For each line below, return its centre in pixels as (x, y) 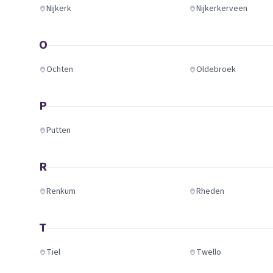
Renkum (61, 191)
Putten (58, 130)
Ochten (60, 69)
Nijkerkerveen (222, 9)
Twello (209, 252)
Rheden (211, 191)
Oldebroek (216, 69)
